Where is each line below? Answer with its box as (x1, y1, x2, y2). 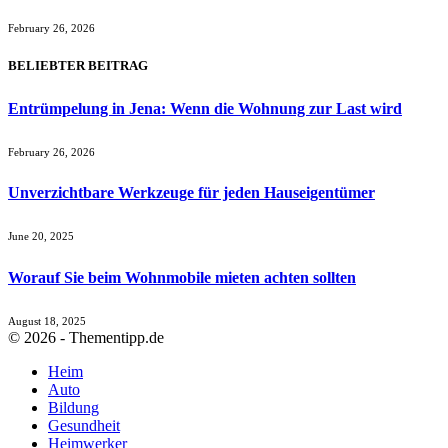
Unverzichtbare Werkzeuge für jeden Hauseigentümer (8, 184, 375, 202)
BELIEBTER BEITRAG (8, 58, 148, 74)
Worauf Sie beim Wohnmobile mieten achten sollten (8, 268, 356, 286)
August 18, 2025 (8, 314, 86, 327)
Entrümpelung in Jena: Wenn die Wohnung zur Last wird (8, 99, 402, 117)
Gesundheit (48, 416, 120, 434)
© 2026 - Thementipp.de (8, 328, 164, 346)
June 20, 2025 (8, 230, 74, 243)
